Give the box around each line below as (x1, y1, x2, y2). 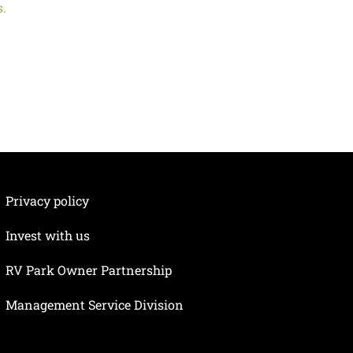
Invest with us (5, 227, 90, 244)
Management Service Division (5, 296, 184, 314)
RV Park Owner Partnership (5, 262, 172, 279)
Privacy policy (5, 192, 89, 210)
